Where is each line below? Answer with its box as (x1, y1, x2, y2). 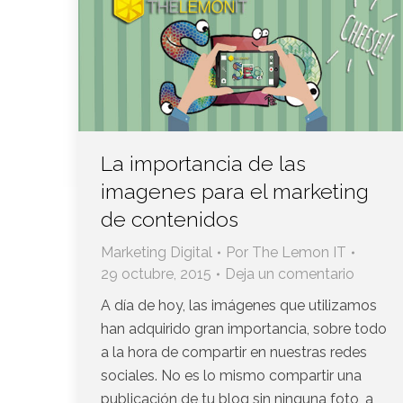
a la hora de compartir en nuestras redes (101, 343, 367, 361)
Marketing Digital (101, 243, 212, 261)
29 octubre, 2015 (101, 264, 211, 282)
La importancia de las (101, 150, 306, 175)
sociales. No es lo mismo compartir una (101, 366, 362, 384)
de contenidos (101, 206, 238, 231)
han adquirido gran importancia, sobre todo (101, 319, 387, 337)
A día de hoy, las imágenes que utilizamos (101, 296, 377, 314)
